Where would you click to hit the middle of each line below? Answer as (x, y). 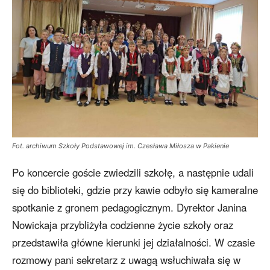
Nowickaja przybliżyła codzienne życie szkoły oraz (123, 225)
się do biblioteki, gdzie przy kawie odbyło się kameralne (135, 190)
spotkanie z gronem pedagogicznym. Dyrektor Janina (129, 208)
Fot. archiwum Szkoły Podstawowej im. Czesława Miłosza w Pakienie (121, 146)
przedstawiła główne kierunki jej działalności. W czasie (133, 243)
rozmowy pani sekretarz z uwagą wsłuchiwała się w (126, 260)
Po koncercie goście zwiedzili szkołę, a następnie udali (133, 173)
